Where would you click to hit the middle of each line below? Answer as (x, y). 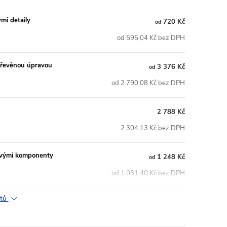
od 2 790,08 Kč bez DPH (148, 83)
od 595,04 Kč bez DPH (151, 38)
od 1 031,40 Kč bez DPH (148, 174)
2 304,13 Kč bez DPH (153, 128)
